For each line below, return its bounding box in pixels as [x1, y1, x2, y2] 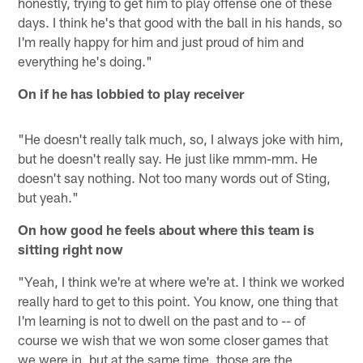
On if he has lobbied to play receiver [18, 84, 245, 101]
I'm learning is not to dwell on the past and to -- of [18, 311, 306, 328]
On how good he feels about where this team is [18, 220, 315, 237]
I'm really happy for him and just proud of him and [18, 32, 305, 49]
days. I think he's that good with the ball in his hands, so [18, 13, 343, 30]
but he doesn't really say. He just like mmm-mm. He [18, 149, 318, 166]
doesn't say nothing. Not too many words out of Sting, [18, 169, 331, 186]
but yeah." [18, 188, 79, 205]
